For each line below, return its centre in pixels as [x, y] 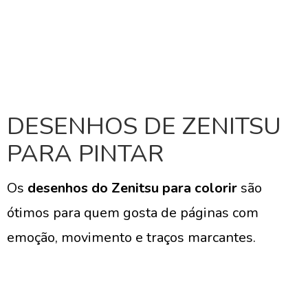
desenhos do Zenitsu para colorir [132, 188]
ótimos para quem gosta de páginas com [133, 213]
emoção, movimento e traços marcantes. [131, 238]
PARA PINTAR [85, 154]
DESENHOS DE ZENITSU [144, 126]
